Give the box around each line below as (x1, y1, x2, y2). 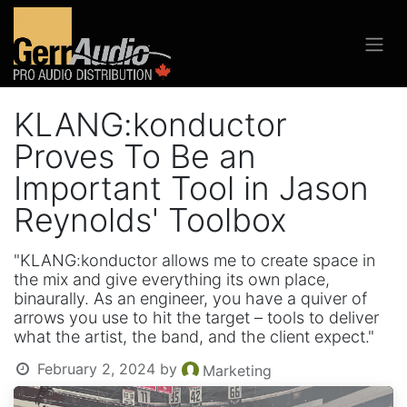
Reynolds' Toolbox (14, 200, 287, 240)
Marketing (202, 361, 272, 380)
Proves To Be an (14, 136, 256, 176)
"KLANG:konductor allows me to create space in (14, 251, 375, 270)
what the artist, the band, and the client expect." (14, 327, 374, 346)
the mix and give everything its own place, (14, 270, 330, 289)
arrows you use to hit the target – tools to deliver (14, 308, 379, 327)
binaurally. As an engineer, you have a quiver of (14, 289, 367, 308)
